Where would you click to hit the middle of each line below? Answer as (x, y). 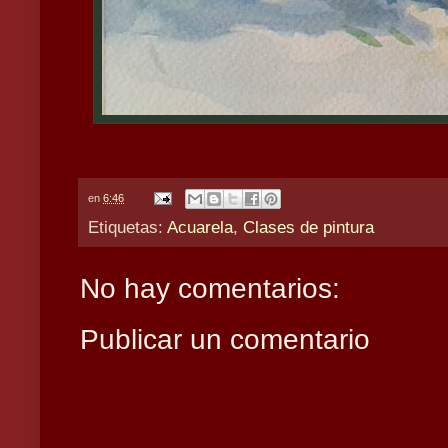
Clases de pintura (308, 227)
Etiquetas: (127, 227)
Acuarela (200, 227)
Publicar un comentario (225, 338)
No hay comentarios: (210, 287)
